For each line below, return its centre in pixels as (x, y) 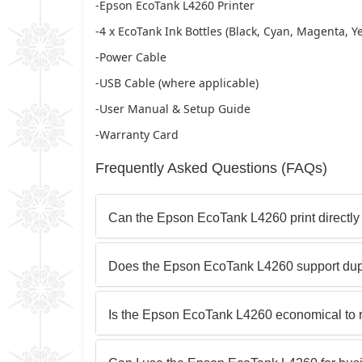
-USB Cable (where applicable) (177, 82)
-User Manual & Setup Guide (173, 108)
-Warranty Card (137, 134)
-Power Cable (131, 57)
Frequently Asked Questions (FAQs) (211, 168)
